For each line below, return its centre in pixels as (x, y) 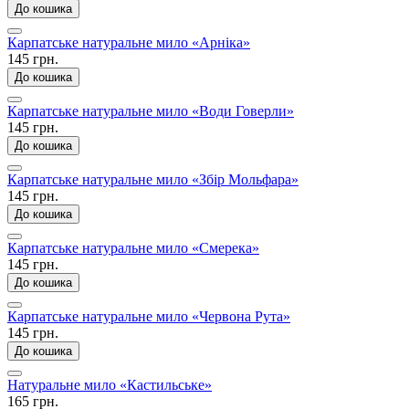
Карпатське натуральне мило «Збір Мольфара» (153, 179)
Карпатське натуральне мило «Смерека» (133, 247)
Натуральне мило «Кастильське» (110, 384)
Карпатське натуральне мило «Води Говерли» (151, 110)
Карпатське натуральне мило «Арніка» (129, 42)
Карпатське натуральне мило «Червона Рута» (149, 316)
